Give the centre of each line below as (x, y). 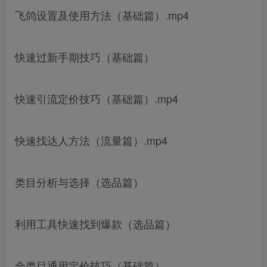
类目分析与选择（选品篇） (79, 181)
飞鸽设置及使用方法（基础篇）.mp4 (102, 15)
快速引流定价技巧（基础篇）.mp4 (97, 98)
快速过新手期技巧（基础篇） (85, 56)
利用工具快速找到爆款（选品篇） (95, 223)
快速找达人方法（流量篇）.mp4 (91, 140)
